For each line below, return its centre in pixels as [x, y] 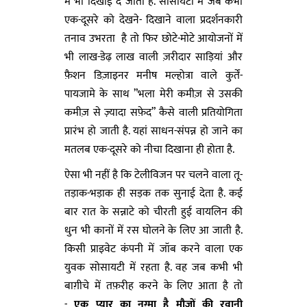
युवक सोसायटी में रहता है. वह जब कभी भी [153, 267]
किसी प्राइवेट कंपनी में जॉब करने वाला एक [153, 249]
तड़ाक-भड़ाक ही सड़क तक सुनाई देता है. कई [153, 193]
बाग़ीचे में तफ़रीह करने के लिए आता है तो [153, 286]
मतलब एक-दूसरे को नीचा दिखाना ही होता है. [149, 149]
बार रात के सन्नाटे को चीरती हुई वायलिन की [153, 212]
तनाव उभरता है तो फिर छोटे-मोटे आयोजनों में [153, 38]
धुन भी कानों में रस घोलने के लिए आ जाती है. [153, 230]
